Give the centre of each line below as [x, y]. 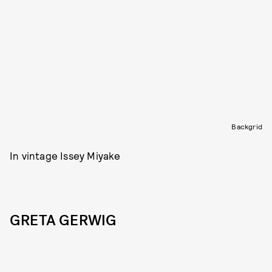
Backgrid [247, 126]
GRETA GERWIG [63, 220]
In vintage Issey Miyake [65, 155]
